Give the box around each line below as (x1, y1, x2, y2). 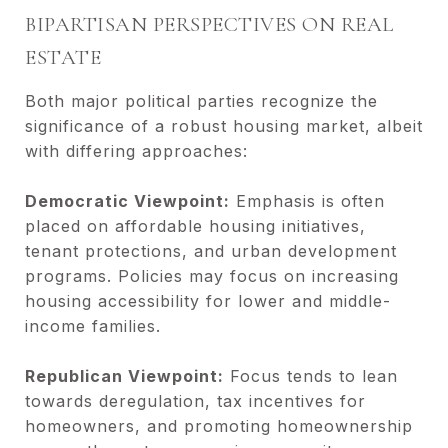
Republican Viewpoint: (25, 365, 224, 386)
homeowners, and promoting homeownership (25, 415, 413, 436)
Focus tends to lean (224, 365, 398, 386)
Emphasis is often (230, 190, 385, 211)
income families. (25, 315, 161, 336)
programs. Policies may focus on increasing (25, 265, 399, 286)
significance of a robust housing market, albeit (25, 115, 423, 136)
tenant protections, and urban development (25, 240, 397, 261)
